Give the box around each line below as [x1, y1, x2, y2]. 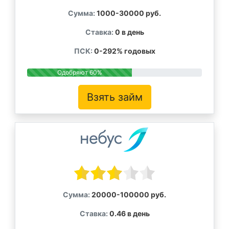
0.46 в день [107, 209, 150, 218]
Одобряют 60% [57, 68, 102, 77]
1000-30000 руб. [95, 9, 161, 18]
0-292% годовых [92, 47, 155, 56]
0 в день [113, 28, 144, 37]
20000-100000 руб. [90, 190, 166, 199]
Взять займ [86, 91, 143, 104]
